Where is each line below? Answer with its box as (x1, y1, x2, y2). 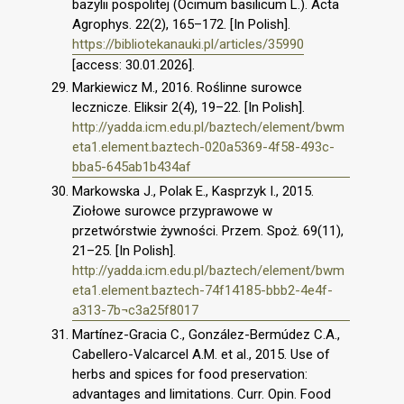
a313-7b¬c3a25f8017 (72, 302, 198, 318)
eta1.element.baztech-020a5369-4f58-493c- (72, 139, 335, 156)
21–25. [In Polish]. (72, 243, 176, 259)
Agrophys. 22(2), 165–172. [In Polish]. (72, 15, 290, 32)
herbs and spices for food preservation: (72, 365, 308, 382)
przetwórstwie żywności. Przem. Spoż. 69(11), (72, 223, 344, 239)
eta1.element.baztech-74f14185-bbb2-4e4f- (72, 282, 333, 298)
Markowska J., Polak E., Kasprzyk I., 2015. (72, 183, 314, 199)
